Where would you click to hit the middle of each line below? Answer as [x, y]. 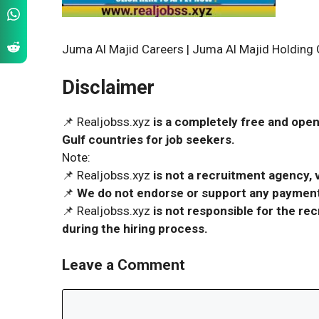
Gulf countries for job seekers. [148, 140]
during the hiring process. [135, 229]
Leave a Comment [124, 265]
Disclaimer [108, 88]
